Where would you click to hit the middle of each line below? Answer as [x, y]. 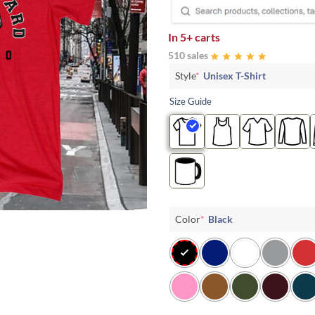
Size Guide [191, 101]
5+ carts [200, 37]
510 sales [188, 55]
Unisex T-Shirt [234, 75]
